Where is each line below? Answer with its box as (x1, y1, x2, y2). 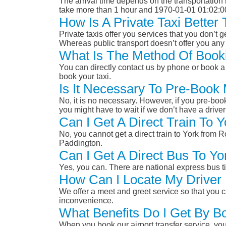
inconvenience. (59, 196, 114, 205)
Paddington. (59, 138, 102, 147)
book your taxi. (59, 72, 111, 81)
